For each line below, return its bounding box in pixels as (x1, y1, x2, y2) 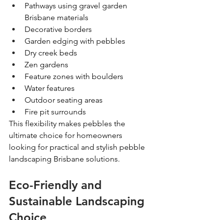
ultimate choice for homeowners (9, 130, 124, 140)
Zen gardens (25, 59, 68, 69)
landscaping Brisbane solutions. (9, 154, 122, 164)
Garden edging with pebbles (25, 36, 125, 46)
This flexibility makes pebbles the (9, 118, 127, 128)
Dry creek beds (25, 48, 77, 57)
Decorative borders (25, 24, 92, 34)
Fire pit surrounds (25, 107, 86, 116)
